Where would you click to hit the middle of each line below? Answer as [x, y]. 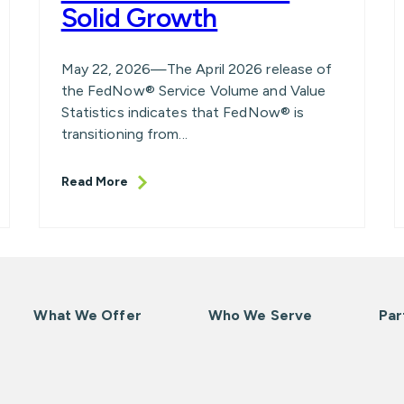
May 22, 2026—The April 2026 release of [197, 69]
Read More [94, 182]
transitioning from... [124, 134]
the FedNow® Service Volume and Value [193, 91]
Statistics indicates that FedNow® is [183, 113]
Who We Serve [260, 315]
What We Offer [87, 315]
